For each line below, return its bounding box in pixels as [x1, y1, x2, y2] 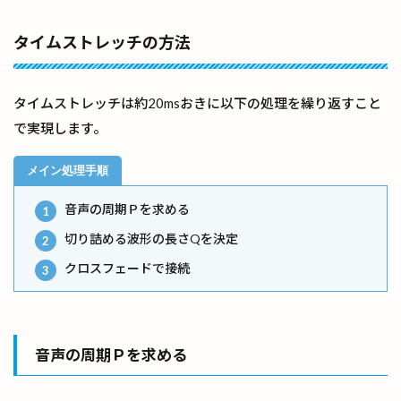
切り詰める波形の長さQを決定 [64, 231, 238, 247]
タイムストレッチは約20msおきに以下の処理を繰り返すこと [13, 94, 381, 111]
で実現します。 [13, 119, 107, 136]
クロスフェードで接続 [64, 260, 190, 277]
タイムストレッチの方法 [13, 31, 191, 52]
